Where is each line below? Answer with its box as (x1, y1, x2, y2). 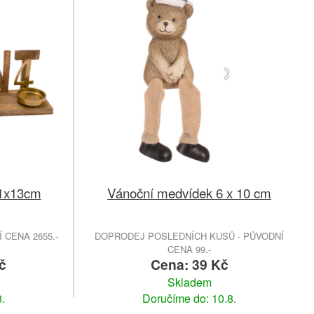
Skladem (167, 273, 212, 290)
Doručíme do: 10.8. (142, 289, 236, 306)
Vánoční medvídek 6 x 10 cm (107, 182, 271, 202)
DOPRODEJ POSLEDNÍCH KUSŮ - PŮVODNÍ (95, 228, 284, 243)
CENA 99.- (168, 242, 211, 256)
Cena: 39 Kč (150, 254, 228, 274)
